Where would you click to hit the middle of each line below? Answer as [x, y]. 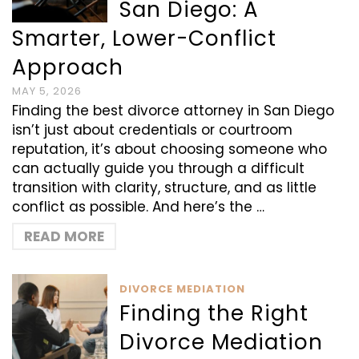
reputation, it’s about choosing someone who [169, 149]
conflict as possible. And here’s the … [138, 207]
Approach [68, 67]
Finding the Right [214, 313]
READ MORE [64, 236]
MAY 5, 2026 [47, 91]
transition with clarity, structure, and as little [164, 188]
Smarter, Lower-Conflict [144, 38]
